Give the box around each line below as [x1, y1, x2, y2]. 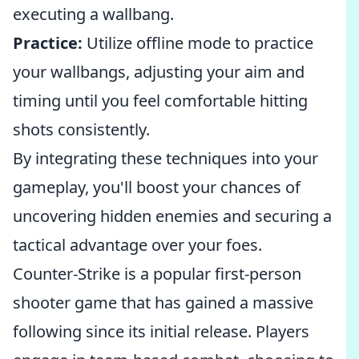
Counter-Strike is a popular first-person [13, 263, 301, 284]
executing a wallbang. [13, 3, 174, 25]
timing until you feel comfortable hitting [13, 90, 308, 111]
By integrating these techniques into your [13, 147, 318, 169]
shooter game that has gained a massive [13, 292, 313, 313]
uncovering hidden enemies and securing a [13, 205, 332, 227]
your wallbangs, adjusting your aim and [13, 61, 305, 83]
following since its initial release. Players [13, 321, 309, 342]
